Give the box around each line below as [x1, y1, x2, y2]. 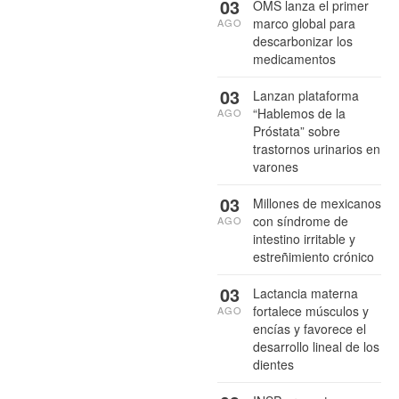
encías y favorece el [253, 320, 366, 338]
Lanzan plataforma [253, 86, 359, 105]
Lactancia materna [253, 284, 358, 303]
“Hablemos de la [253, 104, 346, 123]
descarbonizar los [253, 32, 353, 51]
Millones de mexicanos [253, 194, 381, 213]
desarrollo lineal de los [253, 338, 379, 356]
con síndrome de [253, 212, 348, 231]
